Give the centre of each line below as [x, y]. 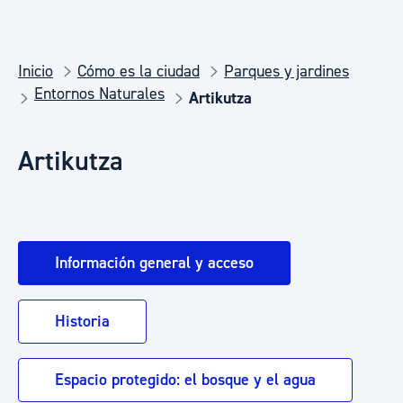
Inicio [36, 72]
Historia [82, 322]
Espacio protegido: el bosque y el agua [185, 380]
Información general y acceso [154, 263]
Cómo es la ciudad [139, 72]
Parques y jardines [287, 72]
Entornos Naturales [99, 94]
